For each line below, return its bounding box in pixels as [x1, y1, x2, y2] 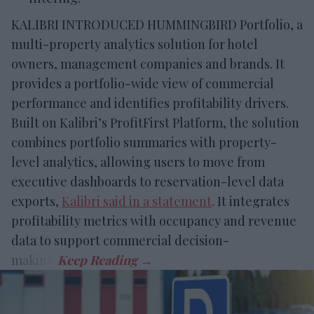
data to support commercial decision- [11, 231, 229, 249]
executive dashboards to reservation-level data [11, 172, 284, 190]
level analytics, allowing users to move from [11, 153, 265, 170]
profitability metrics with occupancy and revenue [11, 212, 296, 229]
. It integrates [212, 192, 289, 210]
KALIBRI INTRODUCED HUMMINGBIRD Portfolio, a [11, 15, 303, 33]
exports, [11, 192, 62, 210]
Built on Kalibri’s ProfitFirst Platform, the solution [11, 114, 299, 131]
